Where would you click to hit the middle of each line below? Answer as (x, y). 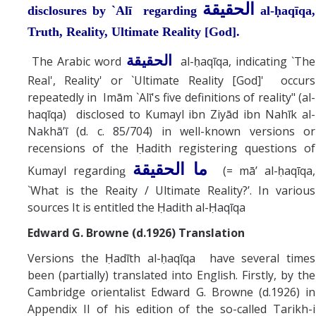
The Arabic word (75, 62)
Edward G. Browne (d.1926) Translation (136, 233)
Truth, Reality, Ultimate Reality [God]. (134, 32)
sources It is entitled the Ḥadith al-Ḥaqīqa (136, 208)
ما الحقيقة (170, 170)
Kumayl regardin (73, 171)
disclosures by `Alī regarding (115, 11)
